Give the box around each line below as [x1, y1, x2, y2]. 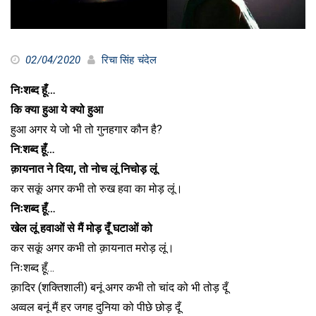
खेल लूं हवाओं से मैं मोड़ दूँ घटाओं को [11, 221, 152, 235]
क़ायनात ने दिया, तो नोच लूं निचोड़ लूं [11, 162, 157, 176]
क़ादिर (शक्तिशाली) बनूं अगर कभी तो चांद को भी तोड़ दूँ [11, 280, 228, 294]
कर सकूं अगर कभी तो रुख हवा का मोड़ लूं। [11, 181, 183, 195]
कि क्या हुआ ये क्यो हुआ [11, 102, 103, 116]
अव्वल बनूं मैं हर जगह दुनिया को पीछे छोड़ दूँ [11, 300, 181, 314]
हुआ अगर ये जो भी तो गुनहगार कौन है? [11, 122, 162, 136]
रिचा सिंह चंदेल [101, 53, 157, 66]
